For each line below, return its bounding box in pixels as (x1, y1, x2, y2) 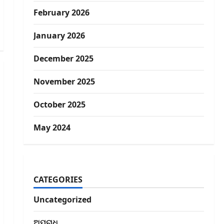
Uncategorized (33, 194, 91, 205)
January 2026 (33, 30, 85, 41)
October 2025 (33, 99, 85, 110)
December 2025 (33, 53, 93, 64)
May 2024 (33, 122, 70, 133)
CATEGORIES (33, 174, 82, 185)
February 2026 (33, 7, 89, 18)
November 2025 (33, 76, 95, 87)
